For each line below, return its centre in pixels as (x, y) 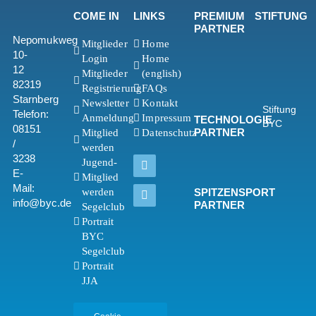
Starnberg (35, 99)
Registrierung (111, 88)
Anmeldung (108, 117)
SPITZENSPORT (235, 192)
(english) (162, 73)
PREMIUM (220, 16)
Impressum (167, 117)
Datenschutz (170, 132)
